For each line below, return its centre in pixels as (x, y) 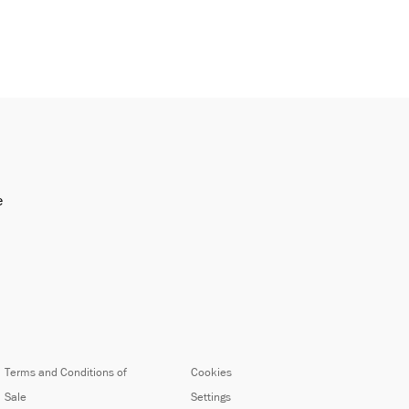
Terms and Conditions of (66, 372)
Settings (210, 397)
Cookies (211, 372)
